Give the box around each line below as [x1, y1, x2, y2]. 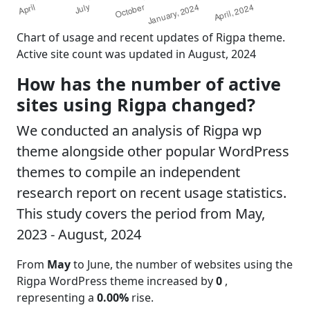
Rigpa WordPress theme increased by [17, 273, 216, 289]
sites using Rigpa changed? [17, 92, 255, 116]
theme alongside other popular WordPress [17, 141, 289, 161]
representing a [17, 289, 97, 305]
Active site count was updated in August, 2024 [17, 46, 256, 62]
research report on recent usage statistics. [17, 183, 286, 202]
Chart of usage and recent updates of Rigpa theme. [17, 29, 285, 45]
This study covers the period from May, [17, 203, 265, 223]
